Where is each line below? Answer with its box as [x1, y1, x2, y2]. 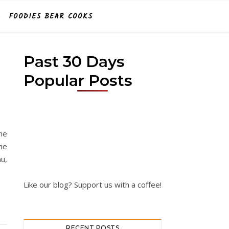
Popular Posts [24, 71, 132, 90]
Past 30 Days [24, 52, 125, 71]
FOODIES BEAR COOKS [9, 11, 93, 22]
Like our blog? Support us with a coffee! [24, 179, 162, 190]
